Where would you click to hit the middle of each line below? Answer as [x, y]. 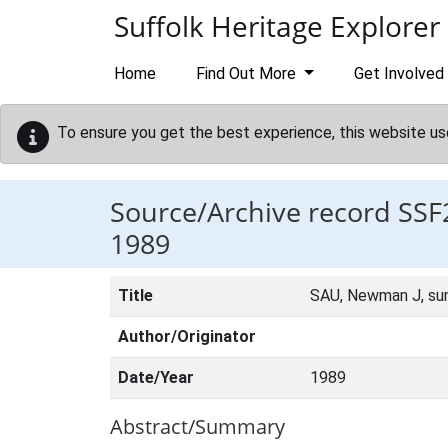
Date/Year [156, 377]
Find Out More [248, 73]
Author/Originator [187, 336]
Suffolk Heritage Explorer [277, 26]
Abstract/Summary [197, 426]
